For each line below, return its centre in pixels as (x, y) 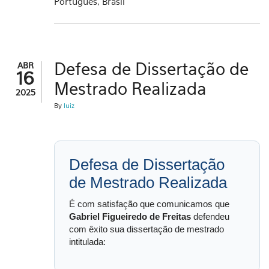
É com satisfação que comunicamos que (149, 204)
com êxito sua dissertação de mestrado (147, 229)
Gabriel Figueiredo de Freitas (130, 216)
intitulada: (87, 242)
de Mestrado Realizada (148, 183)
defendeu (210, 216)
